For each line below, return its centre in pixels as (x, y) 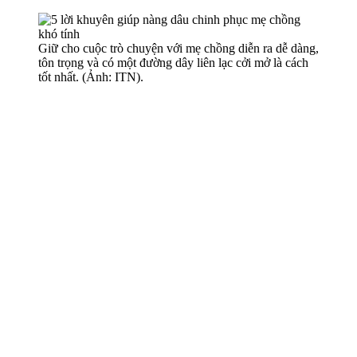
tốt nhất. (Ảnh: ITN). (91, 76)
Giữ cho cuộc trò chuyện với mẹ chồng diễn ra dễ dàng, (178, 48)
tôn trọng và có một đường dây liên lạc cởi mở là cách (173, 62)
